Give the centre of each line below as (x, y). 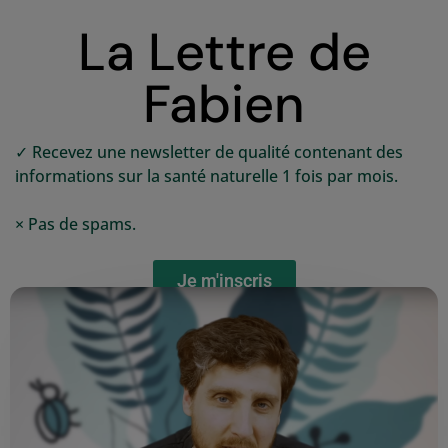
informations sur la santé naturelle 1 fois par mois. (206, 176)
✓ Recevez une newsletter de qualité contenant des (209, 152)
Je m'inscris (224, 281)
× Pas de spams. (77, 224)
